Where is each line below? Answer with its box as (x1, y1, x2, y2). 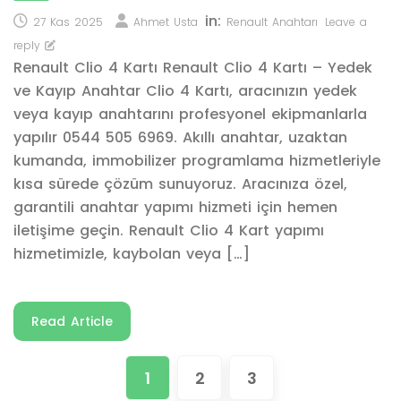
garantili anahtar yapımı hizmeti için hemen (13, 197, 337, 218)
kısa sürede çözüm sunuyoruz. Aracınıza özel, (13, 174, 347, 194)
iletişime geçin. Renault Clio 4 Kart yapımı (13, 220, 324, 241)
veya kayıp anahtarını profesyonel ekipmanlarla (13, 104, 367, 124)
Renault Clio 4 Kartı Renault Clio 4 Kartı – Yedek (13, 57, 372, 78)
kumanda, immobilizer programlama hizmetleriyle (13, 150, 380, 171)
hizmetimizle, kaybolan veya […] (13, 243, 250, 264)
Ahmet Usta (133, 14, 198, 30)
